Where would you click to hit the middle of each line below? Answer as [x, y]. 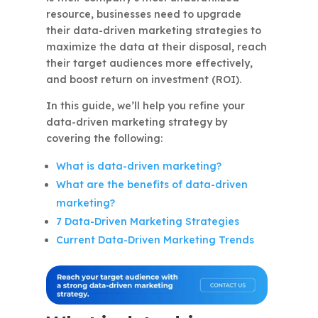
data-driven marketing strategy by [136, 122]
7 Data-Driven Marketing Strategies [147, 222]
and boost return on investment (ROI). [143, 80]
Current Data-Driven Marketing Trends [155, 240]
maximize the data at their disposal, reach [156, 47]
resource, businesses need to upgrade [143, 15]
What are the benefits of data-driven [152, 185]
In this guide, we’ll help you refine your [145, 106]
